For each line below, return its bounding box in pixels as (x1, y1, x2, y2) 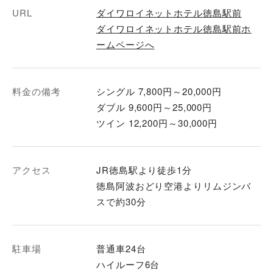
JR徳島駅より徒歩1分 (96, 163, 192, 176)
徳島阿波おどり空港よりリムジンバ (96, 179, 252, 192)
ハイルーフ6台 (96, 257, 160, 271)
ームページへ (96, 37, 155, 51)
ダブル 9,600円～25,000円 (96, 100, 213, 113)
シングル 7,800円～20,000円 (96, 84, 222, 97)
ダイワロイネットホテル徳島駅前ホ (96, 21, 252, 35)
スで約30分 (96, 194, 146, 208)
